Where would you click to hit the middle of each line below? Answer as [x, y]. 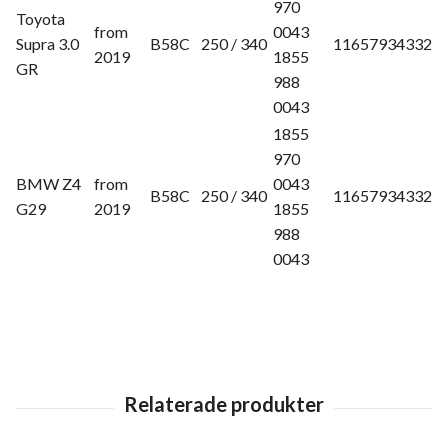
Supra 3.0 [47, 44]
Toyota [40, 19]
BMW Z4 [48, 184]
